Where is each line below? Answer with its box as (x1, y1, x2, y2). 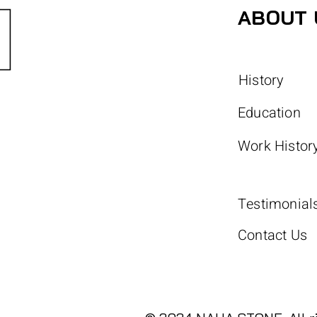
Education (238, 103, 301, 124)
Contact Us (238, 225, 307, 246)
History (238, 70, 284, 91)
